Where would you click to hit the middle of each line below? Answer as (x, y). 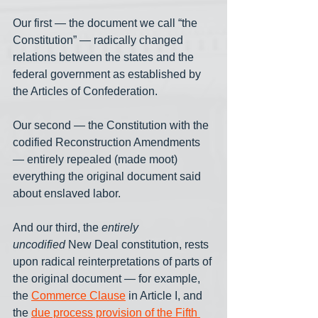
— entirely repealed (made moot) (97, 160)
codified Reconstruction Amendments (108, 143)
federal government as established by (108, 75)
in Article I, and (165, 296)
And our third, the (57, 228)
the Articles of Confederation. (87, 92)
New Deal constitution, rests (138, 245)
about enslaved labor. (68, 194)
